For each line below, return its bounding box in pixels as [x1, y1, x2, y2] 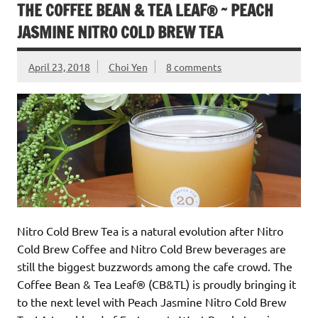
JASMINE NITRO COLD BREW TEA [17, 21, 223, 43]
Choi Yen [108, 60, 148, 73]
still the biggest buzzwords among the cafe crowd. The [17, 258, 292, 273]
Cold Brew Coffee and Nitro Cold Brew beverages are [17, 241, 286, 256]
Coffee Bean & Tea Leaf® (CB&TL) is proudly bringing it [17, 276, 296, 291]
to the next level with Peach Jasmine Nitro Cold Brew [17, 294, 286, 309]
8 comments [166, 60, 222, 73]
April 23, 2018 [28, 60, 90, 73]
